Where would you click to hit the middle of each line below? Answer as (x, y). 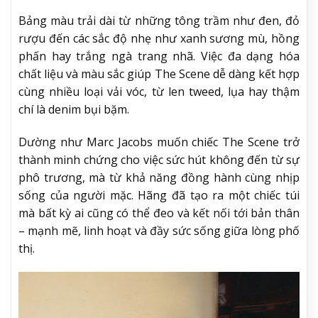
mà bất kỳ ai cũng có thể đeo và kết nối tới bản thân (159, 213)
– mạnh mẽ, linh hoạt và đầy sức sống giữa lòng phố (159, 230)
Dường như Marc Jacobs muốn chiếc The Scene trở (159, 142)
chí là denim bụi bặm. (74, 109)
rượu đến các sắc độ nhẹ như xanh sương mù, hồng (159, 38)
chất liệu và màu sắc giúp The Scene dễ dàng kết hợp (159, 73)
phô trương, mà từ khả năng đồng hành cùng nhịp (159, 177)
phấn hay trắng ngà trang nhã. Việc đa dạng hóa (159, 56)
